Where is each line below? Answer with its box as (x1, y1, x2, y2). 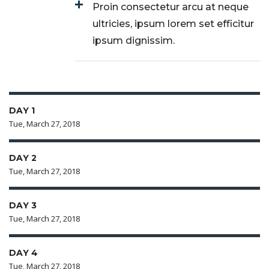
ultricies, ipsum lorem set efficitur (92, 18, 254, 29)
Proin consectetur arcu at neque (92, 1, 249, 13)
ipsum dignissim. (92, 35, 175, 46)
